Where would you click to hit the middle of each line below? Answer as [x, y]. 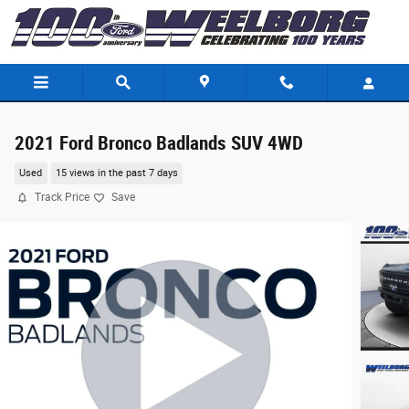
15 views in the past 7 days [116, 173]
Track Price [62, 197]
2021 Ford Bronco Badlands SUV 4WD [159, 143]
